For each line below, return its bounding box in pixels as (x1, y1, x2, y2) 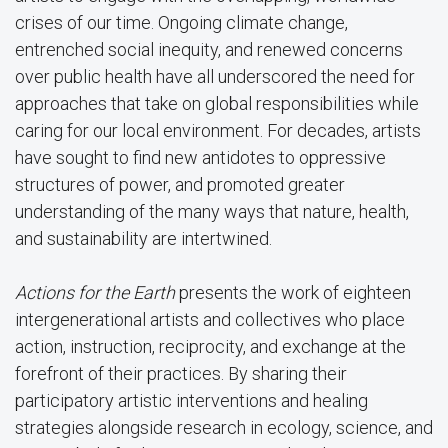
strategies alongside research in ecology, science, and (15, 416, 433, 438)
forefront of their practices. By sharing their (15, 362, 347, 384)
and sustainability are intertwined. (15, 227, 272, 249)
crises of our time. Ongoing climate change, (15, 11, 348, 33)
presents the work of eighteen (175, 281, 411, 303)
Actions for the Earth (15, 281, 175, 303)
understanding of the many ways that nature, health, (15, 200, 409, 222)
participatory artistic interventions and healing (15, 389, 368, 411)
